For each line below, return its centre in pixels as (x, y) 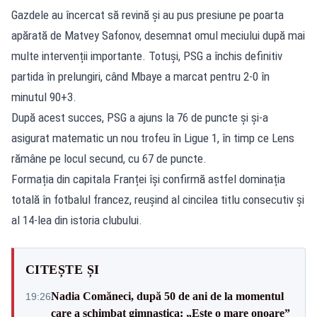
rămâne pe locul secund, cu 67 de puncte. (109, 158)
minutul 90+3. (44, 97)
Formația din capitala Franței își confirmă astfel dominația (148, 179)
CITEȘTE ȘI (63, 269)
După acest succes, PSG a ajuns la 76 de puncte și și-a (140, 117)
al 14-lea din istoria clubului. (77, 220)
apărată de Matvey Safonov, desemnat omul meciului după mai (158, 35)
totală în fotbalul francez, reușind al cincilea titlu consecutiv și (158, 199)
